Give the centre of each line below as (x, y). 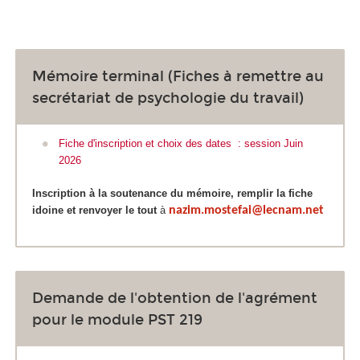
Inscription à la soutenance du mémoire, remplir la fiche (172, 193)
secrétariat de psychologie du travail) (168, 98)
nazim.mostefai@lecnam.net (246, 210)
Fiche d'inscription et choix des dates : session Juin (182, 144)
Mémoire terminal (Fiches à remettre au (178, 76)
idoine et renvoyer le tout (94, 210)
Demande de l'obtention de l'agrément (175, 298)
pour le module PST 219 (117, 319)
